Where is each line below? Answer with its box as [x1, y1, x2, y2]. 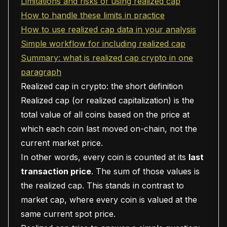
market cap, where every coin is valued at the [21, 195, 197, 205]
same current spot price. [21, 209, 116, 219]
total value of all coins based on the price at [21, 109, 190, 120]
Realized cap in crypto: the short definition [21, 81, 183, 91]
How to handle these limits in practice [21, 10, 165, 20]
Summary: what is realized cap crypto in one [21, 53, 193, 63]
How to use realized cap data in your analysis [21, 24, 196, 34]
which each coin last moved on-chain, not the [21, 124, 197, 134]
